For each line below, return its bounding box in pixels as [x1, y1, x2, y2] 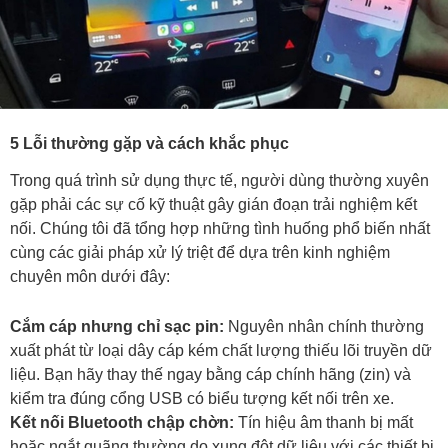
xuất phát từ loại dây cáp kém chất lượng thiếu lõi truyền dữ [10, 342, 432, 360]
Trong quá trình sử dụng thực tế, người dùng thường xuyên [10, 172, 429, 190]
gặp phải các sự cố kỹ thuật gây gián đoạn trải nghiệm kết [10, 196, 417, 214]
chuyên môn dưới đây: [10, 268, 170, 286]
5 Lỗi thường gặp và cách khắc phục [10, 134, 289, 152]
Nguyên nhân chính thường [224, 318, 424, 336]
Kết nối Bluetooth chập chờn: [10, 414, 234, 432]
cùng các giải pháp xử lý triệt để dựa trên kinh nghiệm [10, 244, 390, 262]
